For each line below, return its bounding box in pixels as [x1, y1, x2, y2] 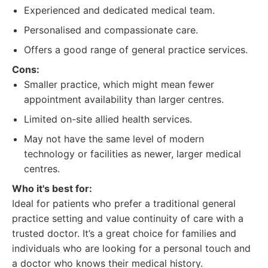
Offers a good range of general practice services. [24, 44, 248, 56]
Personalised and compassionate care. [24, 24, 198, 36]
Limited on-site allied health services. [24, 113, 192, 125]
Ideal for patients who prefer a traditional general [12, 197, 236, 209]
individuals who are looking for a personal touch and [12, 242, 251, 254]
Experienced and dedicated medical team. [24, 4, 215, 16]
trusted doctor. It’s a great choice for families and [12, 227, 236, 239]
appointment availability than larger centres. [24, 93, 224, 105]
